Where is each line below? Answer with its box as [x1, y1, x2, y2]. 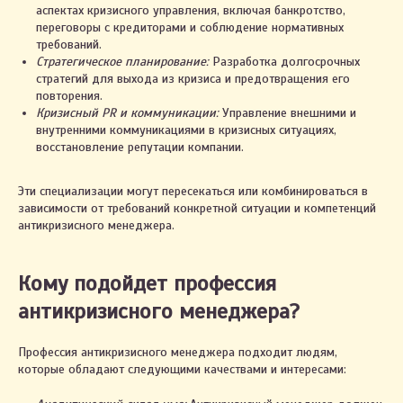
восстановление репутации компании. [36, 139, 244, 155]
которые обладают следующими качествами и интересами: [18, 362, 346, 377]
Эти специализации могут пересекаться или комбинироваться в [18, 184, 368, 199]
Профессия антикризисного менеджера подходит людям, [18, 345, 337, 360]
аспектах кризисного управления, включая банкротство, [36, 3, 345, 18]
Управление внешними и [219, 105, 356, 121]
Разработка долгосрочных [209, 54, 360, 69]
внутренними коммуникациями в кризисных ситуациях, [36, 122, 336, 138]
